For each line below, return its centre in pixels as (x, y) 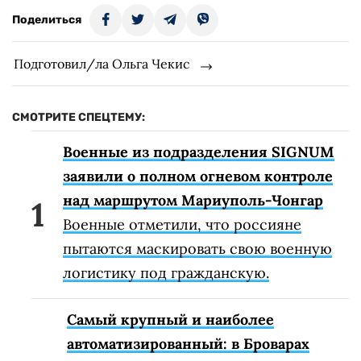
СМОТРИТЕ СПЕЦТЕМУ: (79, 118)
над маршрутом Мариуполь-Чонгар (193, 201)
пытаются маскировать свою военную (197, 249)
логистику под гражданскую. (166, 273)
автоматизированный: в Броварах (188, 344)
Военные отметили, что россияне (182, 225)
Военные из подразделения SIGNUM (199, 152)
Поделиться (47, 20)
